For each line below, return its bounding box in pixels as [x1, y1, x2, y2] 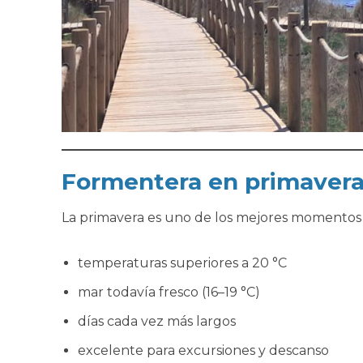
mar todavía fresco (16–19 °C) [77, 284, 260, 300]
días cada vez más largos [77, 313, 236, 329]
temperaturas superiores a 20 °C [77, 254, 287, 271]
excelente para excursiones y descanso [77, 342, 329, 358]
